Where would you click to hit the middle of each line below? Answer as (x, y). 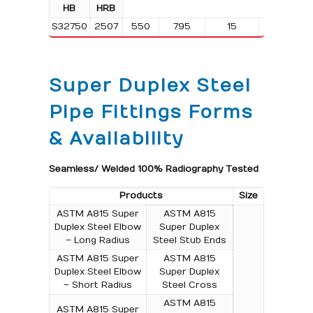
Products (141, 195)
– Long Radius (97, 240)
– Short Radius (97, 285)
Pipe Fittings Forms (151, 112)
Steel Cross (189, 285)
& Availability (116, 138)
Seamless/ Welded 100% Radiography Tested (153, 169)
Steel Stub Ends (189, 240)
